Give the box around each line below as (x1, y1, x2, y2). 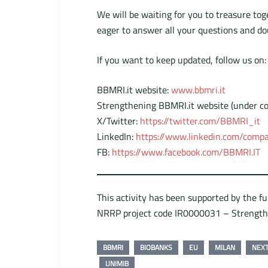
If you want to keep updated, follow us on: (97, 53, 266, 68)
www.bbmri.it (171, 83, 226, 98)
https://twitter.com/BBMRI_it (140, 114, 260, 129)
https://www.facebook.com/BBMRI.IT (112, 145, 260, 160)
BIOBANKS (140, 242, 172, 254)
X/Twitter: (97, 114, 140, 129)
